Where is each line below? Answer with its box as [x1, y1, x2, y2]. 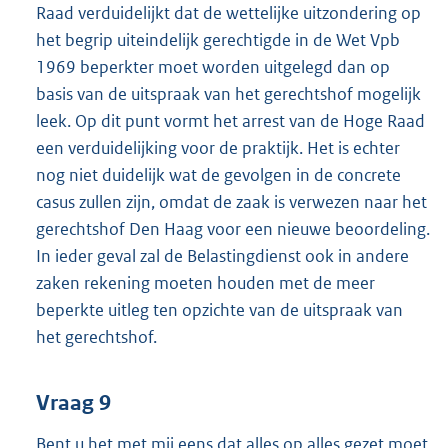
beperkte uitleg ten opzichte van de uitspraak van [36, 299, 403, 322]
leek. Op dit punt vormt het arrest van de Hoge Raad [36, 110, 425, 133]
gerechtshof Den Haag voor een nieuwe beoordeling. [36, 218, 430, 241]
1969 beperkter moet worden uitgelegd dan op [36, 56, 390, 79]
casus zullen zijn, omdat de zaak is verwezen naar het [36, 191, 427, 214]
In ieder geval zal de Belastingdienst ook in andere [36, 245, 409, 268]
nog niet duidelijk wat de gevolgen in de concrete [36, 164, 401, 187]
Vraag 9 [36, 389, 111, 416]
